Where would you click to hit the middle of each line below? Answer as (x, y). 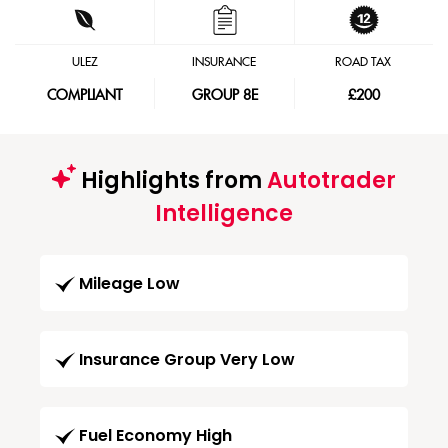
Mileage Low (129, 284)
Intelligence (224, 213)
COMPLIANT (85, 96)
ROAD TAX (363, 62)
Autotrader (331, 180)
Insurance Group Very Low (187, 360)
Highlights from (171, 180)
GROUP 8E (224, 96)
